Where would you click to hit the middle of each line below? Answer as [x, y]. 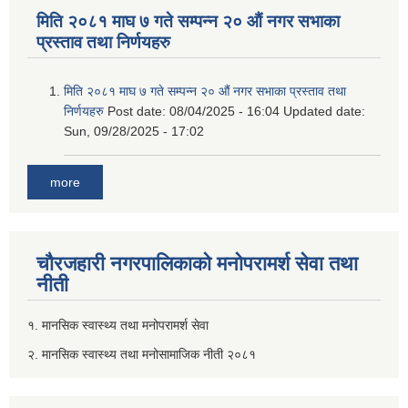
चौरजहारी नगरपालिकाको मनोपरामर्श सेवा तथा [197, 263]
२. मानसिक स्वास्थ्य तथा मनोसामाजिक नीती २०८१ [143, 354]
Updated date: [324, 111]
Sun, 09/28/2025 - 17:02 [134, 131]
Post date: [138, 111]
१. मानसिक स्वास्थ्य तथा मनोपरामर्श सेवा [118, 325]
